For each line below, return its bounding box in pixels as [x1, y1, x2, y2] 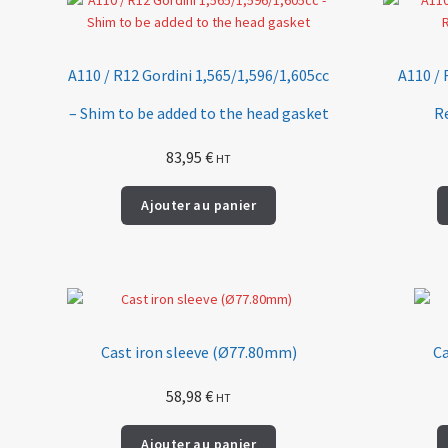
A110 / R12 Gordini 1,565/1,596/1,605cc [68, 64, 330, 85]
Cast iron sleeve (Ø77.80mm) [100, 341, 297, 362]
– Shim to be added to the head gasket [68, 102, 329, 123]
